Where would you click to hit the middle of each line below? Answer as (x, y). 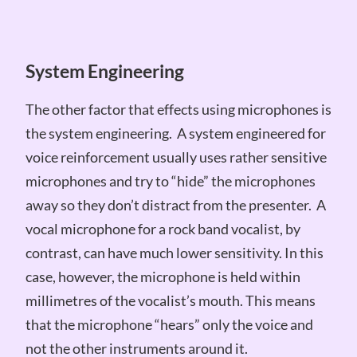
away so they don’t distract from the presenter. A (175, 205)
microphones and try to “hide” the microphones (170, 181)
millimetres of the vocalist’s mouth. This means (170, 301)
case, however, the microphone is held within (163, 277)
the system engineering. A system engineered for (175, 133)
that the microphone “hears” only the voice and (169, 325)
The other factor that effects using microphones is (178, 110)
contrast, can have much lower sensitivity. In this (174, 253)
